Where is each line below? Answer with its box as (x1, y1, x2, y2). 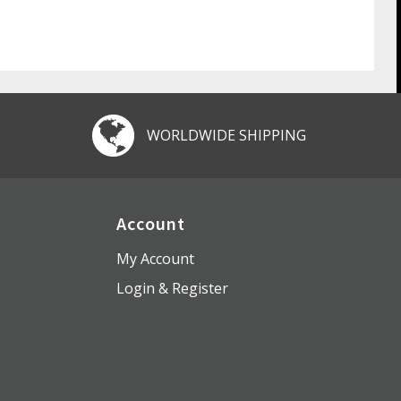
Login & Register (115, 278, 228, 299)
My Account (115, 249, 194, 269)
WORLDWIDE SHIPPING (147, 125, 307, 146)
